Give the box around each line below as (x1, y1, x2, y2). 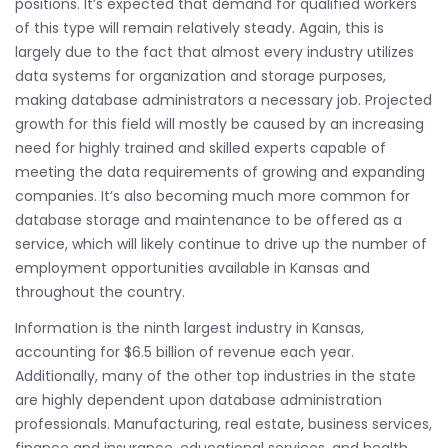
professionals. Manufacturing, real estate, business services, (15, 414, 432, 434)
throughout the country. (15, 282, 185, 302)
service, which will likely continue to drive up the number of (15, 234, 427, 254)
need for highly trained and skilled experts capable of (15, 138, 386, 158)
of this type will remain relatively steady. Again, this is (15, 18, 384, 38)
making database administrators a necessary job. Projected (15, 90, 432, 110)
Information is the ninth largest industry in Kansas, (15, 318, 364, 338)
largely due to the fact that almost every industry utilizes (15, 42, 414, 62)
